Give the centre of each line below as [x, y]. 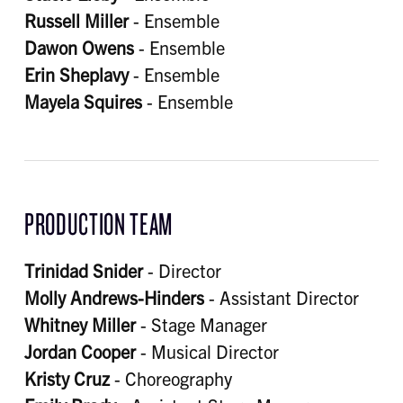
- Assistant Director [281, 298]
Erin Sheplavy [76, 75]
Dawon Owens [79, 48]
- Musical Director [207, 352]
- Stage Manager [201, 325]
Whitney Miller [80, 325]
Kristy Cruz [67, 379]
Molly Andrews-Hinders [114, 298]
